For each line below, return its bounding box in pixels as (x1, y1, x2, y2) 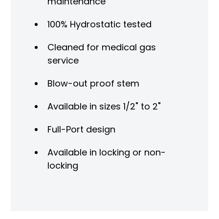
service (47, 54, 79, 66)
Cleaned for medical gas (47, 41, 156, 53)
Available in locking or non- (47, 146, 166, 158)
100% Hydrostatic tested (47, 18, 152, 30)
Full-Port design (47, 123, 115, 135)
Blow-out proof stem (47, 77, 139, 89)
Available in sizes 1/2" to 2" (47, 100, 161, 112)
